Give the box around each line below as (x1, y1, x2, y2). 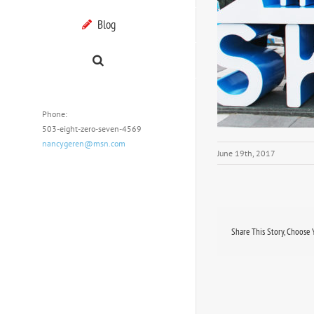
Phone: (42, 108, 67, 119)
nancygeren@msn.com (42, 137, 125, 149)
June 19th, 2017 (217, 148, 275, 159)
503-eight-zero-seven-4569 (42, 123, 142, 134)
